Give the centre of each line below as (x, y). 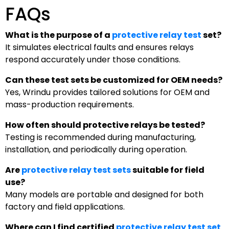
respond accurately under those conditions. (93, 59)
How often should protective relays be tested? (105, 125)
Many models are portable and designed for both (104, 194)
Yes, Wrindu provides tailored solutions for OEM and (107, 92)
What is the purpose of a (59, 35)
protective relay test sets (76, 170)
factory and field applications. (65, 207)
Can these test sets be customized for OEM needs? (114, 80)
